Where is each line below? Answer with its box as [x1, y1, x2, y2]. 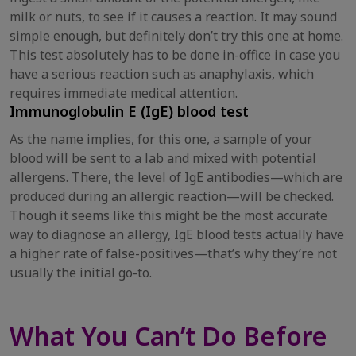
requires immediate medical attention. [10, 84, 238, 102]
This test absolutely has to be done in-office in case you [10, 46, 340, 64]
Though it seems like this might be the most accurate [10, 207, 327, 224]
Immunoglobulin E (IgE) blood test [10, 102, 249, 121]
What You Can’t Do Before [10, 319, 327, 353]
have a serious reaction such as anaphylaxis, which [10, 65, 314, 83]
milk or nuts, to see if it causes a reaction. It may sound [10, 8, 337, 25]
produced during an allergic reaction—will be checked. [10, 188, 334, 205]
